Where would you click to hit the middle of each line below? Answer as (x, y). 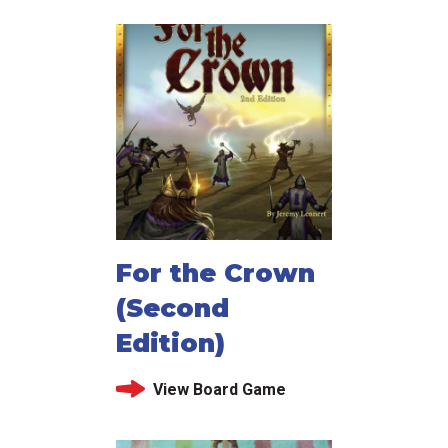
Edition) (170, 342)
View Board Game (219, 389)
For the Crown (215, 272)
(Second (172, 307)
